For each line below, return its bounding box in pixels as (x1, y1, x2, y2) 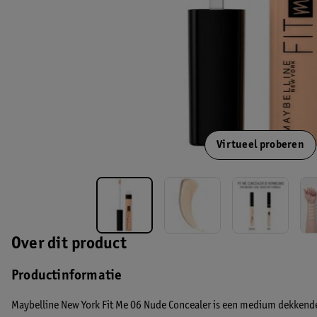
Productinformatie (11, 270, 122, 284)
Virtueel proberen (216, 139, 305, 151)
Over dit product (11, 236, 127, 253)
